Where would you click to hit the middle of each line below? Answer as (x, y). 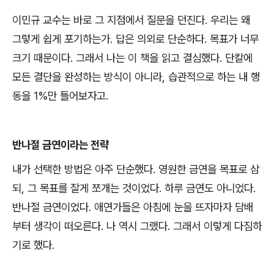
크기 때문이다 (41, 58)
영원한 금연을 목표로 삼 (209, 169)
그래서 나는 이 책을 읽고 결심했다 (148, 58)
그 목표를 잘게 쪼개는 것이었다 (93, 188)
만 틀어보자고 (77, 96)
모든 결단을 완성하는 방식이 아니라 (87, 77)
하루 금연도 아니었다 (209, 188)
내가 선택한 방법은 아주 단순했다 (83, 169)
